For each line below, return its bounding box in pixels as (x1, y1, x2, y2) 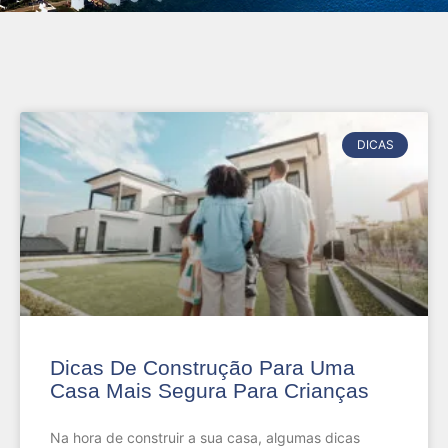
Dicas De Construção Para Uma (50, 355, 355, 379)
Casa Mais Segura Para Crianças (50, 378, 369, 402)
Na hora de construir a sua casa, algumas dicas (50, 428, 360, 446)
